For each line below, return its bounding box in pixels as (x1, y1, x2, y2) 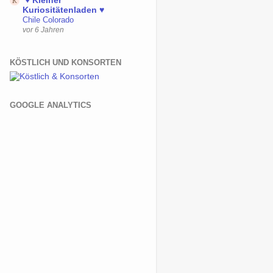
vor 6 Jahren (23, 26, 64, 34)
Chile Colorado (23, 15, 74, 24)
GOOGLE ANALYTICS (10, 100, 91, 110)
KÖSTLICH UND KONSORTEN (10, 58, 121, 68)
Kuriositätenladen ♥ (23, 5, 104, 15)
